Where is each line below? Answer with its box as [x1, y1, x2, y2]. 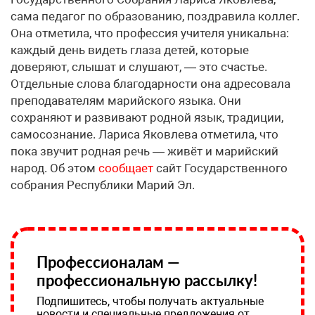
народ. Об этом [11, 161, 98, 176]
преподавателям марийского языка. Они [11, 94, 241, 108]
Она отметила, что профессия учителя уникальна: [11, 26, 289, 41]
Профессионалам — [37, 252, 180, 272]
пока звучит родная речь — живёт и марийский [11, 144, 278, 159]
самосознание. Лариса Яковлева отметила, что [11, 127, 278, 142]
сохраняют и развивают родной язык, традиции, [11, 110, 283, 125]
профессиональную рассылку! [37, 271, 257, 290]
